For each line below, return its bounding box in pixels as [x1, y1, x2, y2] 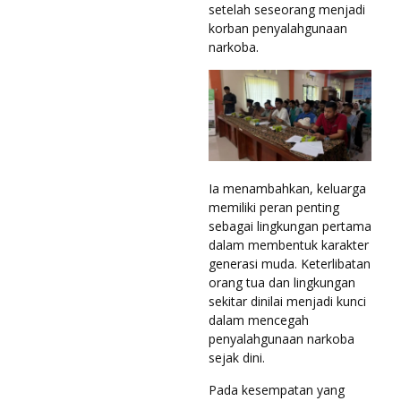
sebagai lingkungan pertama [209, 217, 371, 235]
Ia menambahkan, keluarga [209, 179, 366, 197]
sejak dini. [209, 348, 265, 366]
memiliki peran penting [209, 198, 339, 216]
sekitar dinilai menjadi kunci [209, 292, 366, 310]
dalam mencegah [209, 311, 309, 328]
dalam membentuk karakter [209, 235, 369, 253]
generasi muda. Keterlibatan [209, 254, 371, 272]
